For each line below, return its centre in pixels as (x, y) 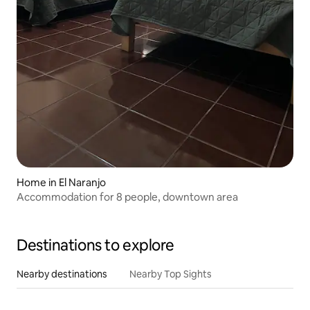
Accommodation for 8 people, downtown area (127, 197)
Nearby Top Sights (171, 274)
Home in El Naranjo (61, 183)
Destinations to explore (95, 246)
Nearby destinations (62, 274)
